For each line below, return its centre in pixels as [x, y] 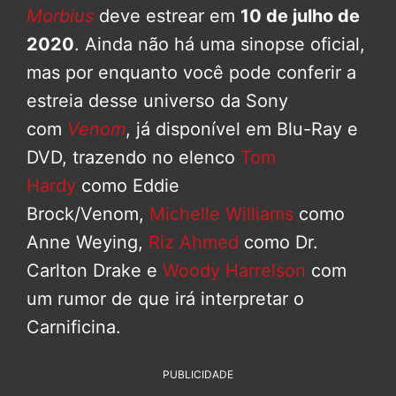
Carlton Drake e [92, 271]
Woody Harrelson [232, 271]
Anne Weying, [88, 243]
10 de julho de [300, 16]
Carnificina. [74, 327]
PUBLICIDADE [198, 375]
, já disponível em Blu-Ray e [242, 129]
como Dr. [278, 243]
